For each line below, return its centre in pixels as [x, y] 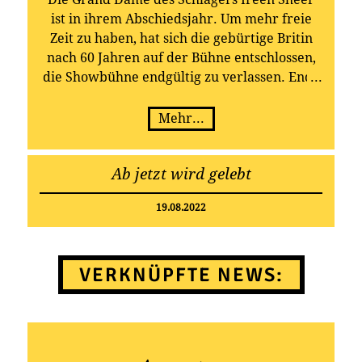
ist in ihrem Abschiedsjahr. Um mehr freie [181, 19]
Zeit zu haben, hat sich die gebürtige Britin [181, 39]
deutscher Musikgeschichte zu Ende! [181, 116]
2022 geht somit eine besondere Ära [181, 97]
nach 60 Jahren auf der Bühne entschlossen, [181, 58]
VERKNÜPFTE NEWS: [181, 275]
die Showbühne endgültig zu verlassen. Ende [181, 78]
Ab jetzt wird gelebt [181, 175]
